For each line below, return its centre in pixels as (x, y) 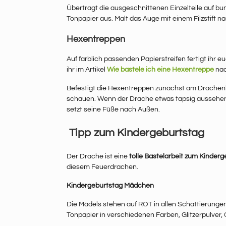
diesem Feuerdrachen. (102, 167)
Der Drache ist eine (98, 157)
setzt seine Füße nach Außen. (113, 110)
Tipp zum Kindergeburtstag (135, 133)
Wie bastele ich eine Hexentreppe (160, 70)
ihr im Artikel (87, 70)
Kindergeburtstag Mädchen (110, 186)
